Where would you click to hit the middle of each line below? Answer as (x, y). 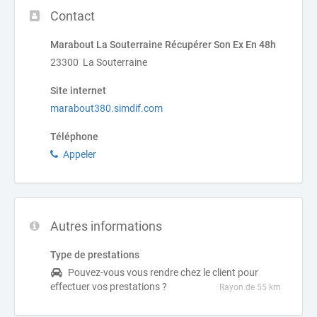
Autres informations (106, 226)
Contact (73, 16)
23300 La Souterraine (99, 62)
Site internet (78, 91)
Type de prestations (95, 255)
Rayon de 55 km (250, 287)
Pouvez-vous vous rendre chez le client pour (163, 272)
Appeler (80, 154)
